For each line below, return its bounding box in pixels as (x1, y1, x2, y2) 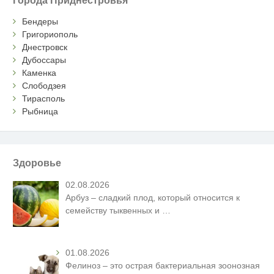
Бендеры (22, 16, 59, 26)
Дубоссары (22, 54, 67, 65)
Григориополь (22, 29, 78, 39)
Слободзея (22, 80, 67, 91)
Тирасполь (22, 93, 65, 103)
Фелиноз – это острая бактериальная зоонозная (65, 260, 261, 270)
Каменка (22, 67, 57, 78)
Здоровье (13, 157, 62, 169)
